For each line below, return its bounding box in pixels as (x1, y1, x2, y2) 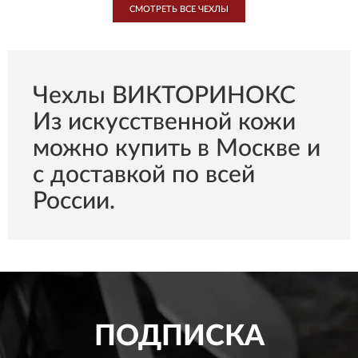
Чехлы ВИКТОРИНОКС (33, 84, 296, 108)
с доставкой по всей (33, 163, 255, 187)
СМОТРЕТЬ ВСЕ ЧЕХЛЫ (129, 5, 229, 14)
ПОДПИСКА (93, 322, 265, 351)
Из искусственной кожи (33, 110, 296, 134)
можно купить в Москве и (33, 137, 320, 161)
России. (33, 189, 115, 213)
